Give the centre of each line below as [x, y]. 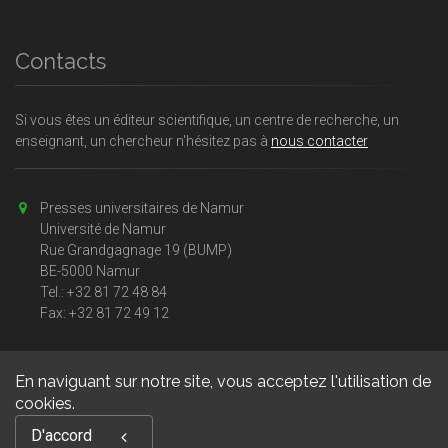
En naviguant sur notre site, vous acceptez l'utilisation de [223, 381]
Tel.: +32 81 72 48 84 [103, 292]
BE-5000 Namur [90, 271]
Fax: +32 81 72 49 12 [104, 313]
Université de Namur [103, 229]
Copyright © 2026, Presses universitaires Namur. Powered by [224, 424]
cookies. [45, 403]
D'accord [61, 435]
